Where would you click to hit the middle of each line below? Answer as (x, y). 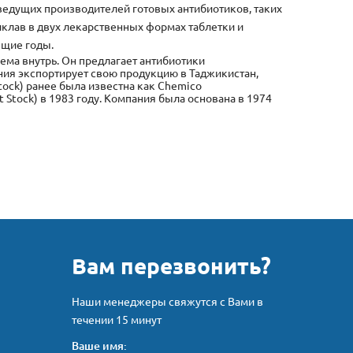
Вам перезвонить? (171, 266)
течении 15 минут (116, 320)
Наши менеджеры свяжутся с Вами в (167, 302)
